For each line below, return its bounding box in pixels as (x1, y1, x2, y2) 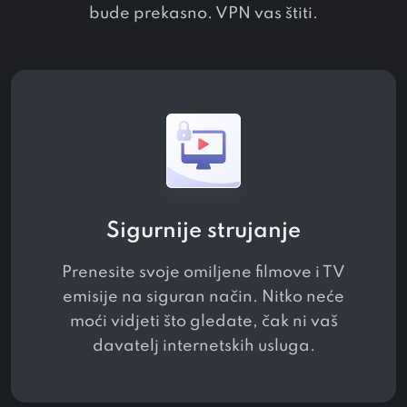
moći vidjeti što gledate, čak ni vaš (69, 313, 338, 330)
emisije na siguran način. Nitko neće (63, 288, 344, 305)
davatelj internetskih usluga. (92, 337, 315, 354)
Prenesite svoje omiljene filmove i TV (62, 263, 345, 281)
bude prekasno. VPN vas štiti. (89, 5, 318, 22)
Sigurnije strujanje (106, 219, 301, 243)
